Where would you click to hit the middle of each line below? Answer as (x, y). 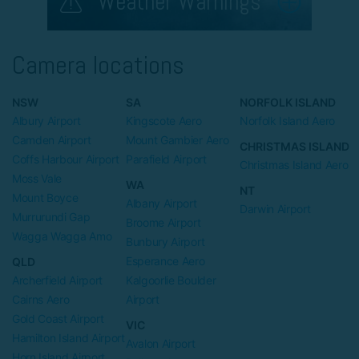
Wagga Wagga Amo (62, 236)
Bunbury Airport (165, 241)
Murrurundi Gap (51, 216)
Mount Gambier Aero (177, 139)
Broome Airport (163, 222)
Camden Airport (52, 139)
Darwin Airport (275, 208)
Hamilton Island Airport (69, 337)
